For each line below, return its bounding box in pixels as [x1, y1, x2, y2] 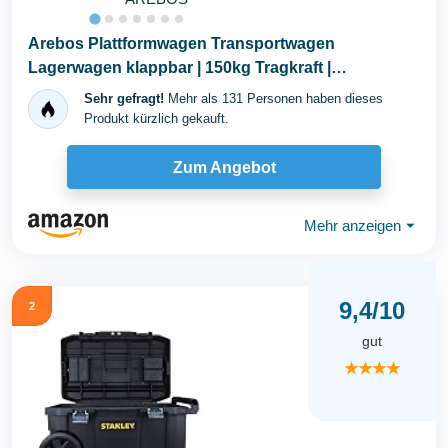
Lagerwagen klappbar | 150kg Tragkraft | [28, 59, 331, 77]
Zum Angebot [172, 158, 276, 176]
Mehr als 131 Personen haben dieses [164, 91, 383, 107]
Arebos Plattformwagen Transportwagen [28, 35, 335, 53]
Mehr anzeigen [304, 216, 401, 234]
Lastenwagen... [28, 83, 142, 101]
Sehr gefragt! [84, 91, 164, 107]
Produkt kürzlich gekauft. [84, 111, 229, 127]
